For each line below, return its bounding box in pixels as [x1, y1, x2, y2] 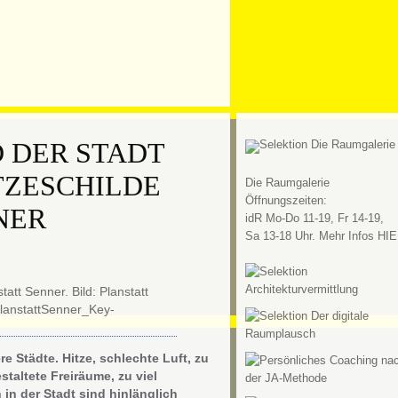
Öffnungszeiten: [244, 194, 327, 207]
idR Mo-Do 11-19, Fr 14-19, [244, 211, 384, 225]
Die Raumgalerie [244, 176, 330, 189]
